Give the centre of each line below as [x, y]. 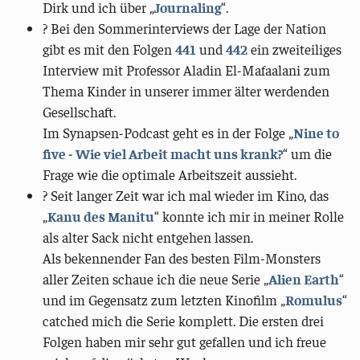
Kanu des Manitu [101, 217]
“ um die [308, 154]
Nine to [317, 133]
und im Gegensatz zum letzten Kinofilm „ [164, 300]
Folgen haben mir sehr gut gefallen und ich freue [185, 342]
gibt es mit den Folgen [109, 49]
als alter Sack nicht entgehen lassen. [148, 237]
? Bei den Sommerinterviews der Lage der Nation [185, 29]
